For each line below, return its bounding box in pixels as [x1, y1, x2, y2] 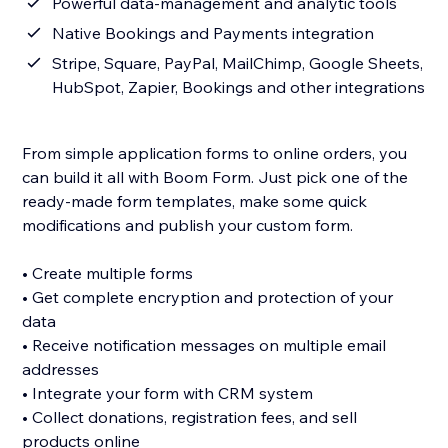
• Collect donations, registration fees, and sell [22, 407, 358, 428]
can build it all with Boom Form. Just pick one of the [22, 167, 409, 188]
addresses [22, 359, 100, 380]
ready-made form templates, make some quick [22, 191, 368, 212]
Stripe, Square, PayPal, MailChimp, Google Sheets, [52, 53, 424, 74]
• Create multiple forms [22, 263, 194, 284]
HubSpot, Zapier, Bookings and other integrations [52, 77, 426, 98]
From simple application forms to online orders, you [22, 143, 408, 164]
